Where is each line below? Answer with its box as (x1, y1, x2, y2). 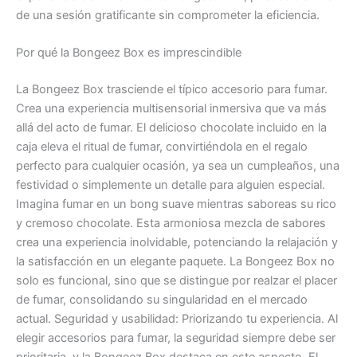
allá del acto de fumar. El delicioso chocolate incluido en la (16, 120, 327, 135)
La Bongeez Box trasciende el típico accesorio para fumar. (16, 81, 328, 96)
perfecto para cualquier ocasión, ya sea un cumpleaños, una (16, 158, 339, 173)
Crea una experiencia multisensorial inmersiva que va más (16, 100, 327, 116)
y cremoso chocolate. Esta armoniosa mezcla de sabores (16, 215, 326, 230)
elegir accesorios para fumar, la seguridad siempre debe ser (16, 330, 335, 345)
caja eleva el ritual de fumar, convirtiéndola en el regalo (16, 139, 308, 154)
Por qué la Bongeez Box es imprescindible (16, 45, 241, 61)
